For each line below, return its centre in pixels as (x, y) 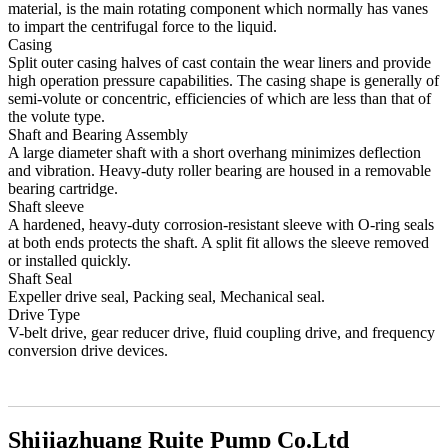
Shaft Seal (40, 279)
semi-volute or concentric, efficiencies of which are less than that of (219, 99)
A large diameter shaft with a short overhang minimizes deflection (214, 153)
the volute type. (56, 117)
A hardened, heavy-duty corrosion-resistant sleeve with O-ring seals (221, 225)
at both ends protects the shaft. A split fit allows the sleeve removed (218, 243)
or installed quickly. (69, 261)
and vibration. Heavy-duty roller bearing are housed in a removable (219, 171)
